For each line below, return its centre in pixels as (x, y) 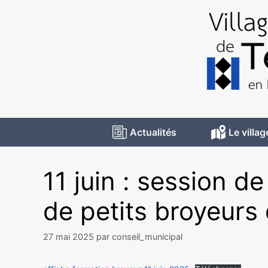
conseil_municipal (147, 237)
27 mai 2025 (68, 237)
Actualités (153, 132)
